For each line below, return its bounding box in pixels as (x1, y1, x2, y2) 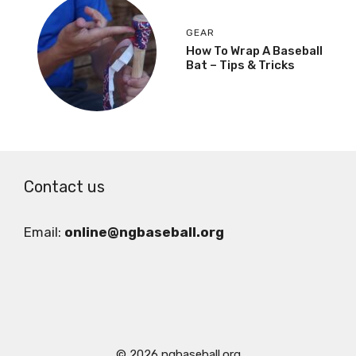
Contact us (24, 177, 105, 197)
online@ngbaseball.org (64, 224, 224, 241)
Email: (24, 224, 64, 241)
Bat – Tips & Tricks (186, 57, 295, 72)
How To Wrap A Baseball (186, 43, 323, 58)
